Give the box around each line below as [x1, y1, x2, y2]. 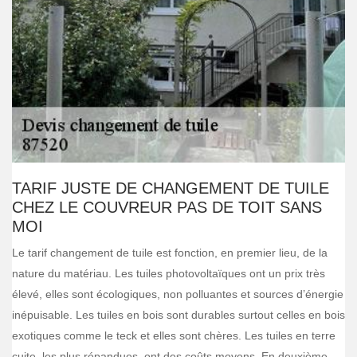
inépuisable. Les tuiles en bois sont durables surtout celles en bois [12, 308, 345, 321]
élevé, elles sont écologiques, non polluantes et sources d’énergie [12, 288, 343, 300]
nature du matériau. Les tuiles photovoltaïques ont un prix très [12, 267, 325, 280]
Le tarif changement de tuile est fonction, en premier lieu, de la [12, 246, 328, 259]
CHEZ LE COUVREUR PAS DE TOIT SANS [12, 198, 322, 216]
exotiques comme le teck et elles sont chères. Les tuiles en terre [12, 329, 335, 342]
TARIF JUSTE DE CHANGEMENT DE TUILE [12, 179, 329, 197]
